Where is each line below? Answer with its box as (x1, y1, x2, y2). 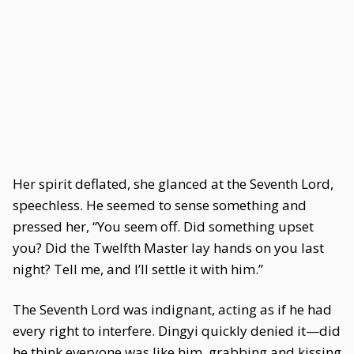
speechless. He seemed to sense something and (13, 196, 307, 214)
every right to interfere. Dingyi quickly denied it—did (13, 322, 341, 340)
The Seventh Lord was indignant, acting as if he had (13, 300, 332, 318)
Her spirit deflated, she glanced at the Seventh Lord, (13, 175, 333, 193)
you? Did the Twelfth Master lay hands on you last (13, 239, 324, 257)
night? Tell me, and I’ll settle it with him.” (13, 260, 263, 278)
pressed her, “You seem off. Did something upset (13, 217, 314, 235)
